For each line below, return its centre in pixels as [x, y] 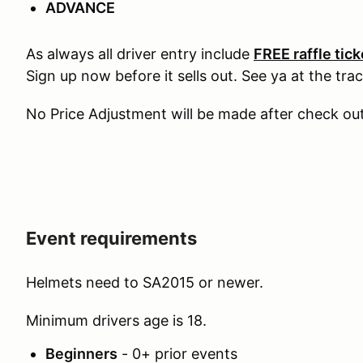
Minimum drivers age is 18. [116, 321]
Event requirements [111, 239]
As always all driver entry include [140, 54]
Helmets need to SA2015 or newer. [145, 283]
